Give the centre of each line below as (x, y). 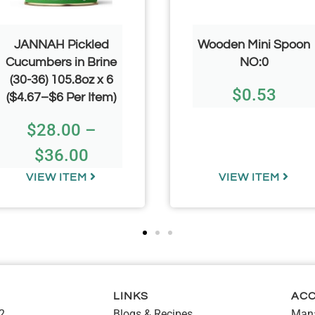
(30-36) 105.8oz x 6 (61, 79)
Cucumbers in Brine (61, 62)
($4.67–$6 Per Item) (61, 97)
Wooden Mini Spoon (254, 44)
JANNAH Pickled (61, 44)
